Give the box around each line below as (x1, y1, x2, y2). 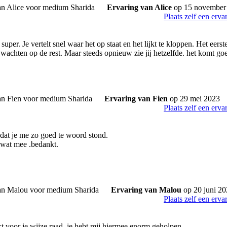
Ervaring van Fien (104, 94, 168, 103)
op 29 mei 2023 (168, 94, 220, 103)
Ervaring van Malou (111, 185, 181, 194)
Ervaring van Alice (107, 3, 172, 12)
